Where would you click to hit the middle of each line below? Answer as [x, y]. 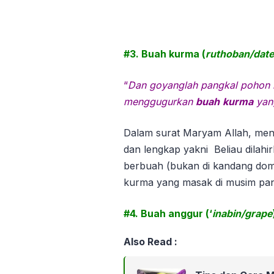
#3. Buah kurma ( [165, 54]
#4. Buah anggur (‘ [168, 214]
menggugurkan [160, 102]
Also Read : [150, 242]
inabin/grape [243, 214]
